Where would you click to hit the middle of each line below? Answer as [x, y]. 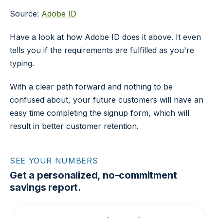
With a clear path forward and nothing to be [91, 87]
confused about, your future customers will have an [107, 100]
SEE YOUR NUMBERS [54, 161]
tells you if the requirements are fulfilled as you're [102, 50]
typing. [22, 64]
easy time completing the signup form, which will [100, 113]
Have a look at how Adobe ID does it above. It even [105, 37]
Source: [26, 14]
